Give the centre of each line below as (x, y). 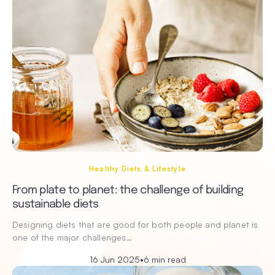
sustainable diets (56, 204)
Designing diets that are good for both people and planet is (135, 224)
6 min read (165, 259)
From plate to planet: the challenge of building (128, 190)
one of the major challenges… (72, 237)
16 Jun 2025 (114, 259)
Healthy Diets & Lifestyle (137, 169)
